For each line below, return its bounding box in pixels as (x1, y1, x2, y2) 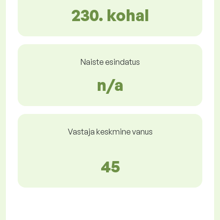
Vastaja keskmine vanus (67, 127, 153, 137)
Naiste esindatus (80, 57, 140, 67)
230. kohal (71, 5, 149, 26)
